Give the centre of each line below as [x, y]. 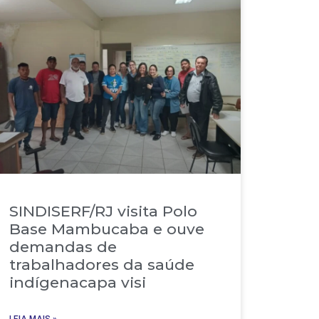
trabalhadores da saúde [102, 264]
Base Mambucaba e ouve [107, 229]
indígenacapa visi [78, 282]
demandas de [63, 246]
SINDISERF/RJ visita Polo [104, 211]
